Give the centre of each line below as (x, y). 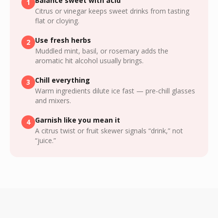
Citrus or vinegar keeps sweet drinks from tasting (112, 11)
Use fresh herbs (63, 40)
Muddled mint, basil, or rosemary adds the (102, 51)
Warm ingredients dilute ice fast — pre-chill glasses (115, 91)
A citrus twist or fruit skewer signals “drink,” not (109, 131)
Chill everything (63, 80)
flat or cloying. (57, 21)
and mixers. (53, 100)
